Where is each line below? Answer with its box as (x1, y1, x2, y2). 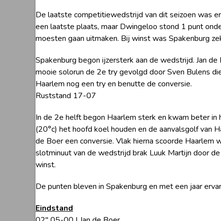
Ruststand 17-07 (36, 90, 96, 102)
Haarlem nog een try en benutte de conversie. (36, 78, 192, 90)
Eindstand (36, 203, 73, 214)
